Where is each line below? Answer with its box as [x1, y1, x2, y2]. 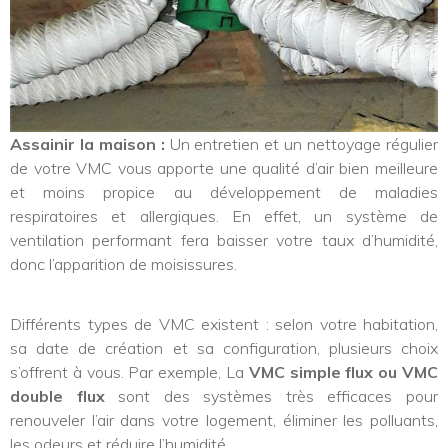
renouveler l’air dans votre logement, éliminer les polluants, [10, 409, 438, 430]
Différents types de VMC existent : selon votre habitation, [10, 313, 438, 334]
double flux [10, 385, 105, 406]
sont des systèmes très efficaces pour [104, 385, 439, 406]
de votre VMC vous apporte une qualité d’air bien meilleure [10, 157, 438, 178]
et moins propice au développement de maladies [10, 181, 438, 202]
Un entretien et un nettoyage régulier [169, 133, 439, 154]
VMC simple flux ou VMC [248, 361, 439, 382]
